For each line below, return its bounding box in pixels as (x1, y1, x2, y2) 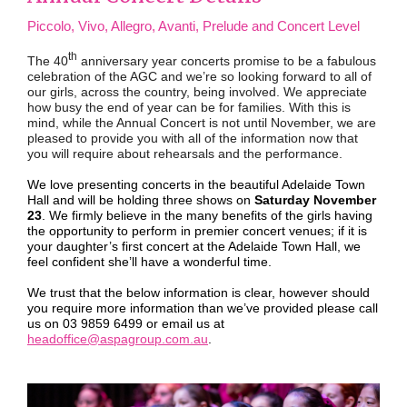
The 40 (27, 53, 68, 68)
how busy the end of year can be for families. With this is (27, 99, 351, 114)
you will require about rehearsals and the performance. (27, 145, 342, 161)
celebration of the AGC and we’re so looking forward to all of (27, 68, 372, 84)
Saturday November (254, 192, 376, 207)
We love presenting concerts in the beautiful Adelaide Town (27, 176, 365, 192)
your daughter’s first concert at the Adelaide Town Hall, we (27, 238, 361, 253)
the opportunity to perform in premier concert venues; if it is (27, 223, 367, 238)
